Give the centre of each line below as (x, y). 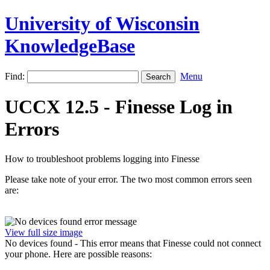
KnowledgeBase (70, 46)
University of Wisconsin (102, 24)
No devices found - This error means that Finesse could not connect (133, 243)
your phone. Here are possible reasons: (78, 254)
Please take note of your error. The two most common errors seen (128, 179)
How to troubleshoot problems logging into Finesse (102, 159)
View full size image (44, 232)
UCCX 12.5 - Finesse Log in (119, 107)
